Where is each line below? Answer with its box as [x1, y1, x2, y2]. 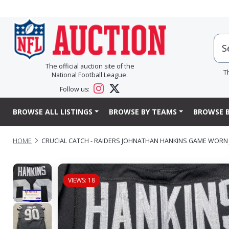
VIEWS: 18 [67, 175, 95, 185]
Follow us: [60, 85, 91, 94]
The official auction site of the [45, 62, 134, 71]
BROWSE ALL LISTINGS [13, 107, 93, 117]
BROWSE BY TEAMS [108, 107, 177, 117]
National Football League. [52, 71, 128, 80]
